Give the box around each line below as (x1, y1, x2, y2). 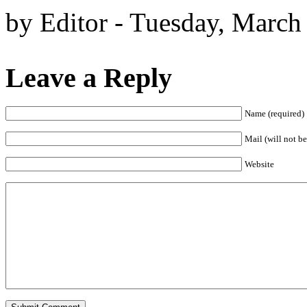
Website (245, 159, 274, 170)
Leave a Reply (5, 62, 172, 93)
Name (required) (245, 108, 304, 119)
